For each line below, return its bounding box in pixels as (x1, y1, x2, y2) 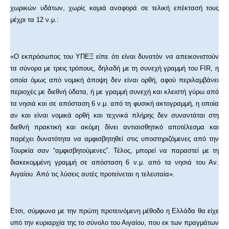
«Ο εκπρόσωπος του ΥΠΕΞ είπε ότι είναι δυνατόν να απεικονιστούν (10, 53, 219, 61)
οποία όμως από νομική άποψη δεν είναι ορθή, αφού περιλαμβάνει (10, 76, 219, 84)
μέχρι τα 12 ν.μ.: (10, 16, 59, 24)
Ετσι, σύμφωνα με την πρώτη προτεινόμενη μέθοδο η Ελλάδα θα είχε (10, 207, 219, 215)
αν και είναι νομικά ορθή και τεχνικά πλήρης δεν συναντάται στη (10, 111, 219, 120)
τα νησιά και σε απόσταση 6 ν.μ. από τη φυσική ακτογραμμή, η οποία (10, 100, 219, 108)
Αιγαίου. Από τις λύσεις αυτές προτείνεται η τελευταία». (10, 170, 175, 178)
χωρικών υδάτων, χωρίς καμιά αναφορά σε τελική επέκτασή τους (10, 4, 219, 12)
